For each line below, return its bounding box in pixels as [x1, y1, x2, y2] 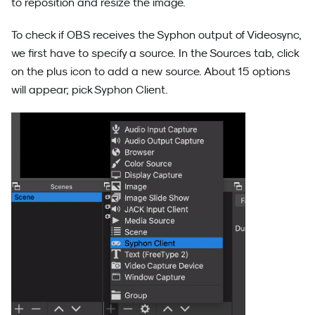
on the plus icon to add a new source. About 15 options [11, 65, 290, 78]
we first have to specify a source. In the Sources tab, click [11, 46, 299, 60]
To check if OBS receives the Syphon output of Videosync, [11, 28, 302, 41]
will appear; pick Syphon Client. [11, 83, 168, 96]
